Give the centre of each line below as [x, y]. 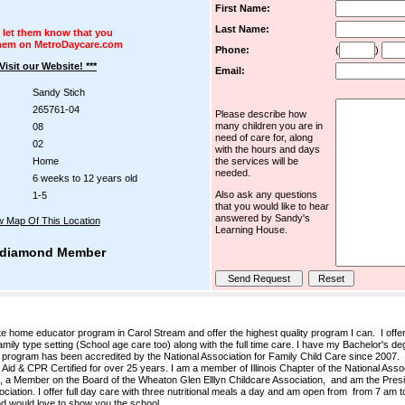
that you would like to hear [272, 206]
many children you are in [268, 126]
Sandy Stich [58, 92]
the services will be [256, 161]
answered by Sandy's [262, 218]
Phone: [232, 50]
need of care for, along [264, 137]
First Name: [242, 8]
